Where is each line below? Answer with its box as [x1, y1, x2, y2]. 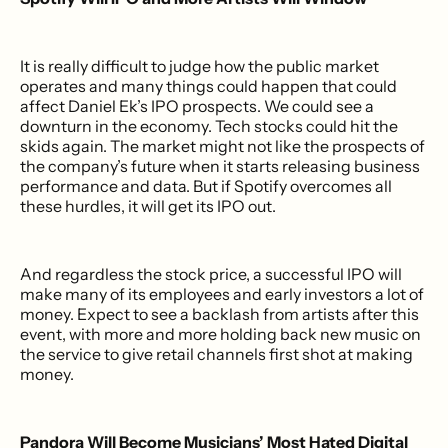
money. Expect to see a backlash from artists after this [20, 303, 419, 324]
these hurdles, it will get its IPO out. [20, 195, 276, 216]
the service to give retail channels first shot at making [20, 343, 413, 364]
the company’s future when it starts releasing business [20, 155, 420, 176]
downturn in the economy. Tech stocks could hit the [20, 115, 398, 136]
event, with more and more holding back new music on [20, 323, 421, 344]
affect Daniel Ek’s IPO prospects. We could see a [20, 95, 374, 116]
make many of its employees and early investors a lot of [20, 283, 424, 304]
